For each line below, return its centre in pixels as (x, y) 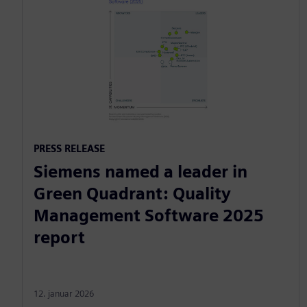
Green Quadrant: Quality (132, 194)
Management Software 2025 (149, 216)
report (59, 238)
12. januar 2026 (64, 294)
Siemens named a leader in (140, 172)
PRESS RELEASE (69, 149)
